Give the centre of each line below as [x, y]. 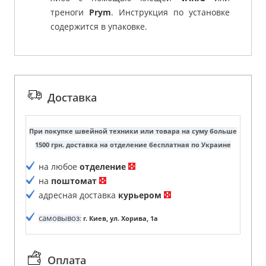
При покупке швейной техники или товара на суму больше [133, 131]
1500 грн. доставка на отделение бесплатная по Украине [133, 145]
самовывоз [59, 218]
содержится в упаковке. [99, 26]
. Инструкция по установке [170, 12]
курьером [140, 195]
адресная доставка [77, 195]
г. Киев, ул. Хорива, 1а [120, 218]
